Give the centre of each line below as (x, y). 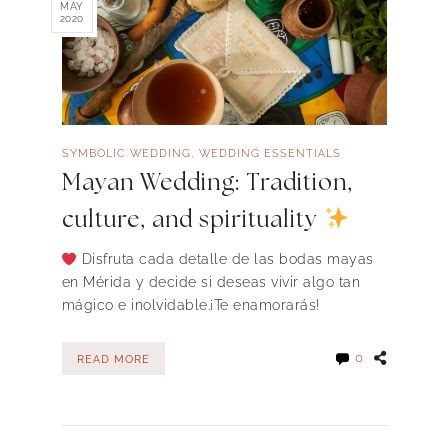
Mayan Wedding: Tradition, (207, 183)
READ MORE (113, 358)
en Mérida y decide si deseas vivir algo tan (210, 282)
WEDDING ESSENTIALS (269, 153)
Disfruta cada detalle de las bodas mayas (225, 259)
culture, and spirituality (192, 220)
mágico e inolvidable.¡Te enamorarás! (190, 305)
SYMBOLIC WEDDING (126, 153)
